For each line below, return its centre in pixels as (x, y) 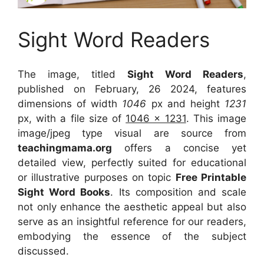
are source (183, 133)
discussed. (43, 251)
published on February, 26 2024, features (132, 89)
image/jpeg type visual (86, 133)
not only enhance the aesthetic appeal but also (132, 207)
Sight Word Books (64, 192)
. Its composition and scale (179, 192)
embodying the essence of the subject (132, 236)
